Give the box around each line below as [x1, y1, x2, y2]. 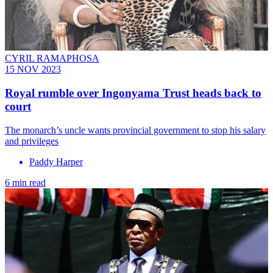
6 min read [5, 177, 46, 188]
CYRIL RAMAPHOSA [5, 53, 99, 64]
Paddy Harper [29, 156, 83, 167]
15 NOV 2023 [5, 64, 61, 75]
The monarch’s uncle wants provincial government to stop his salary [5, 124, 266, 135]
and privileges [5, 135, 58, 146]
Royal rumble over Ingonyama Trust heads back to [5, 87, 261, 100]
